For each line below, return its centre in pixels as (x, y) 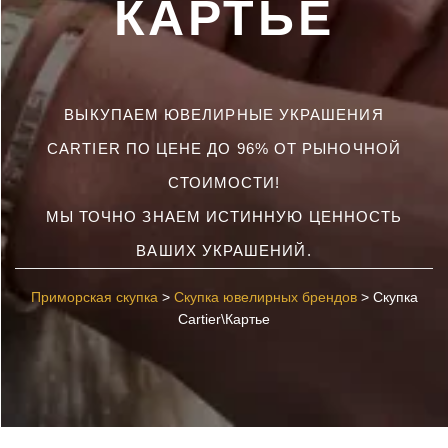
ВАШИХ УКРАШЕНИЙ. (224, 250)
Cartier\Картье (224, 319)
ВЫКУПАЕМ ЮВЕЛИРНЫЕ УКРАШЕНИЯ (224, 114)
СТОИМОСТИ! (224, 182)
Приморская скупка (94, 297)
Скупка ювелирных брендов (265, 297)
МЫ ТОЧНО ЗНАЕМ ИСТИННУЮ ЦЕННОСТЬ (224, 216)
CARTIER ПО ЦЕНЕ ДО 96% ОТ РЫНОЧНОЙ (224, 148)
